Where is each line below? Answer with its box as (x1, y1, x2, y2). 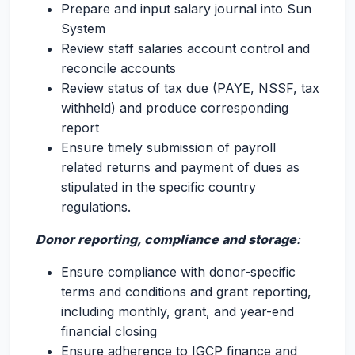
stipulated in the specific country (61, 179, 256, 195)
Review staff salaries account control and (61, 40, 310, 56)
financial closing (61, 323, 157, 339)
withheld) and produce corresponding (61, 100, 288, 116)
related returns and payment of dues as (61, 159, 300, 175)
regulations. (61, 199, 131, 215)
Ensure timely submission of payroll (61, 139, 276, 155)
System (61, 21, 105, 36)
